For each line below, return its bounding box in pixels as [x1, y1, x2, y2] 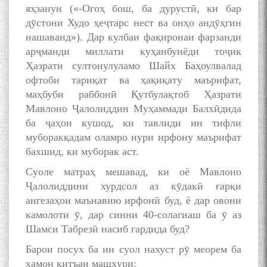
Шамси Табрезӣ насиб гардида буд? [26, 223, 190, 235]
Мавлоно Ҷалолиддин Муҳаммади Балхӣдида [26, 103, 241, 115]
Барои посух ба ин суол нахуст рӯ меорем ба [26, 243, 241, 256]
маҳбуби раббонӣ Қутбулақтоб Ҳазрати [26, 88, 241, 101]
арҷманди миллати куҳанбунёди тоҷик [26, 45, 241, 58]
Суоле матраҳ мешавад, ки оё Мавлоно [26, 166, 241, 178]
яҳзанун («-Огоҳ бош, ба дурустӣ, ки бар [26, 2, 241, 15]
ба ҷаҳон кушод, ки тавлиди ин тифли [26, 117, 241, 129]
